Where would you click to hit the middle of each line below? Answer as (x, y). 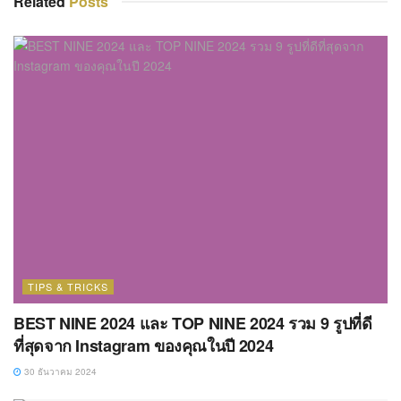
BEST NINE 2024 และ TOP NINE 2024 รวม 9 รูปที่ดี (193, 323)
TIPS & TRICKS (68, 286)
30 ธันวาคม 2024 (59, 371)
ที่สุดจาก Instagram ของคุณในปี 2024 (144, 345)
